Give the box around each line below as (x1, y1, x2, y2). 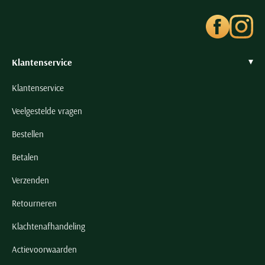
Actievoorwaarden (12, 244, 77, 256)
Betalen (12, 151, 38, 163)
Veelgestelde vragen (12, 105, 82, 117)
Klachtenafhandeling (12, 221, 85, 232)
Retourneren (12, 198, 57, 209)
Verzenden (12, 174, 49, 186)
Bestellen (12, 128, 44, 140)
